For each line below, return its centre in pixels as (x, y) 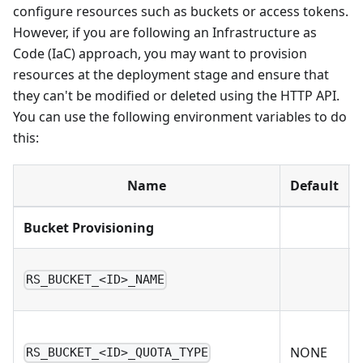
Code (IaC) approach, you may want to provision (160, 54)
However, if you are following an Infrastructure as (165, 33)
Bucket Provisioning (89, 228)
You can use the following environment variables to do (180, 117)
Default (314, 186)
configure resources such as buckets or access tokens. (181, 12)
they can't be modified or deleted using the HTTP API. (176, 96)
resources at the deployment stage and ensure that (171, 75)
